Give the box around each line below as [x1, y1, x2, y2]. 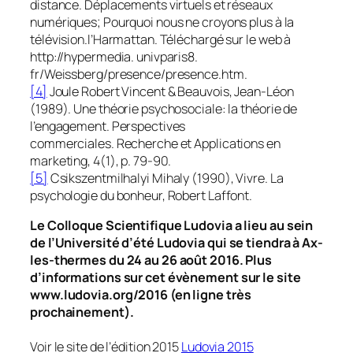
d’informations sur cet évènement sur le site [30, 269, 301, 286]
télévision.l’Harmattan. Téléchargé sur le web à [30, 30, 292, 48]
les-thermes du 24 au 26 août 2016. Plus [30, 251, 273, 269]
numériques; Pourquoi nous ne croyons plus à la [30, 13, 295, 31]
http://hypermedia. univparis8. [30, 47, 198, 65]
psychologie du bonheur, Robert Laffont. [30, 186, 253, 204]
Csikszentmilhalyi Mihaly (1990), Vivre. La [47, 169, 284, 187]
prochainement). [30, 303, 134, 321]
